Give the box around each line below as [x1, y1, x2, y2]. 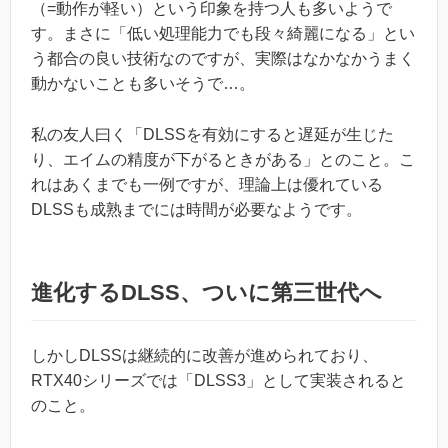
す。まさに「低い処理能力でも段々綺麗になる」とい [31, 25, 415, 43]
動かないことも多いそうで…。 [31, 75, 255, 93]
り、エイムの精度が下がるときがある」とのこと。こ [31, 150, 415, 168]
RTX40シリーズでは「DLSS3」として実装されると [31, 371, 406, 389]
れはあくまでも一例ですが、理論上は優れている [31, 175, 383, 193]
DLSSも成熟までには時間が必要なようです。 [31, 200, 362, 218]
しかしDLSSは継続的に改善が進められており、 [31, 346, 378, 364]
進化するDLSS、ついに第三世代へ [31, 279, 382, 305]
